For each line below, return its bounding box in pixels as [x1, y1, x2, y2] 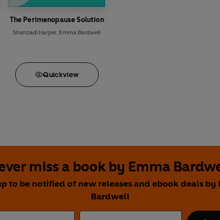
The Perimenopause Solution [9, 15, 104, 24]
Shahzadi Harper [13, 28, 57, 36]
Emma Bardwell [59, 28, 101, 36]
